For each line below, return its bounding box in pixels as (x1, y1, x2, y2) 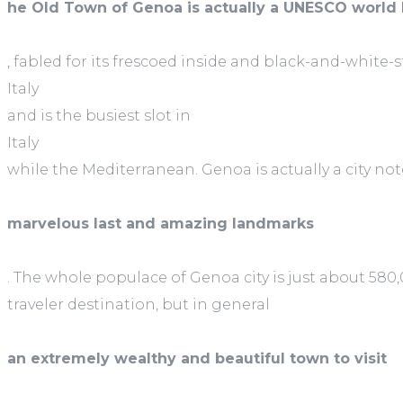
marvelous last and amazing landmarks (7, 215, 314, 233)
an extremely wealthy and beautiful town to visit (7, 350, 387, 368)
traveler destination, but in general (7, 296, 270, 314)
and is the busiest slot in (7, 107, 191, 125)
